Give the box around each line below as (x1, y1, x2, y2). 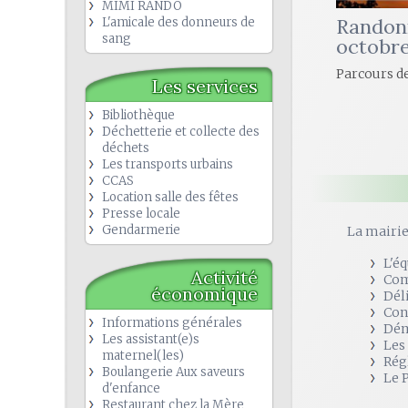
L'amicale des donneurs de (102, 15, 255, 30)
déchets (102, 140, 149, 156)
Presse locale (102, 206, 180, 221)
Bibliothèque (102, 107, 175, 123)
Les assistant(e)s (102, 331, 199, 347)
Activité (191, 266, 258, 289)
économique (151, 282, 258, 305)
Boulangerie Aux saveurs (102, 364, 245, 380)
